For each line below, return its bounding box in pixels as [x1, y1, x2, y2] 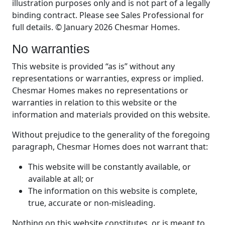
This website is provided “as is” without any [12, 61, 175, 72]
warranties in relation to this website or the [12, 97, 177, 108]
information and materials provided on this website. [12, 109, 210, 121]
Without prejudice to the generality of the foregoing [12, 129, 210, 141]
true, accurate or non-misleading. [28, 197, 155, 209]
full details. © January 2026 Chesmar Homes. [12, 22, 180, 33]
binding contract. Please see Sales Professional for [12, 10, 204, 21]
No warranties [12, 42, 90, 56]
